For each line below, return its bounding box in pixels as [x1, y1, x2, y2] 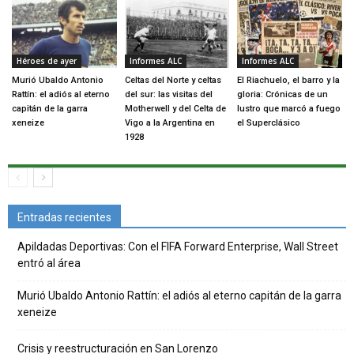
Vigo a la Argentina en [124, 117, 215, 128]
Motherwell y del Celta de [124, 103, 226, 114]
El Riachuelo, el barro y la [237, 74, 341, 85]
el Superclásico [237, 117, 301, 128]
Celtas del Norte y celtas [124, 74, 221, 85]
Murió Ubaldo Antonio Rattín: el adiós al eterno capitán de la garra [17, 288, 341, 302]
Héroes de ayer [17, 55, 77, 66]
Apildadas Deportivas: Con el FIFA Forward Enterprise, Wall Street [17, 239, 338, 253]
